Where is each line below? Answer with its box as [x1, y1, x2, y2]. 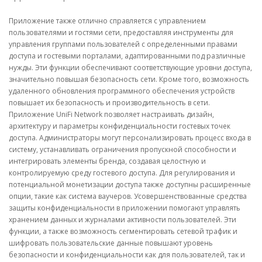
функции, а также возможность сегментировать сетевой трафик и [9, 226, 237, 236]
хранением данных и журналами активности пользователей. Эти [9, 215, 236, 225]
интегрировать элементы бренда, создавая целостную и [9, 156, 206, 166]
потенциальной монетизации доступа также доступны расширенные [9, 180, 251, 189]
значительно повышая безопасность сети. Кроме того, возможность [9, 74, 249, 84]
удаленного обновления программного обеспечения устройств [9, 86, 235, 96]
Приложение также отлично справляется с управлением [9, 16, 206, 26]
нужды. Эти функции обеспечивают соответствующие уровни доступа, [9, 63, 252, 73]
